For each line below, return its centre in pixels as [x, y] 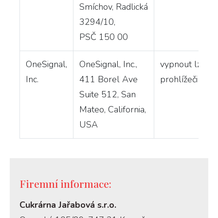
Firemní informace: [65, 183]
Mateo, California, [113, 109]
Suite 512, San [108, 94]
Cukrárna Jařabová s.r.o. [68, 205]
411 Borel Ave [109, 79]
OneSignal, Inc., [108, 64]
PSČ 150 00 [104, 37]
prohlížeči [179, 79]
